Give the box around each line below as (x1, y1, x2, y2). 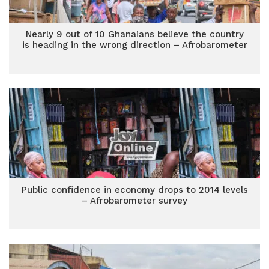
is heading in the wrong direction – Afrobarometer (22, 40, 247, 50)
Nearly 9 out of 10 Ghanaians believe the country (25, 29, 244, 40)
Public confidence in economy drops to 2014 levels (21, 184, 248, 195)
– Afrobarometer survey (82, 195, 187, 206)
